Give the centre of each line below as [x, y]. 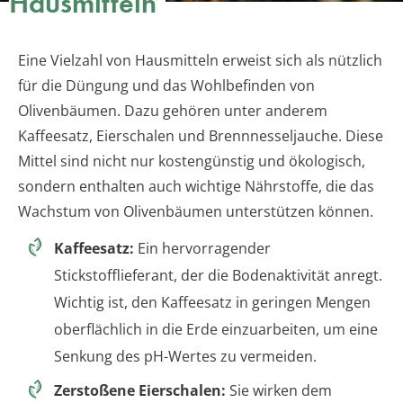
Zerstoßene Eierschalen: [140, 390]
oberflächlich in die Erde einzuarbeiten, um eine [216, 329]
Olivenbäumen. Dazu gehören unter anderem [173, 110]
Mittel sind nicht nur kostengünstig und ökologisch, [192, 161]
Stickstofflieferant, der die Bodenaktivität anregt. [218, 275]
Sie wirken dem [279, 390]
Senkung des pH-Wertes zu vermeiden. [185, 356]
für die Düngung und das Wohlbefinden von [166, 85]
